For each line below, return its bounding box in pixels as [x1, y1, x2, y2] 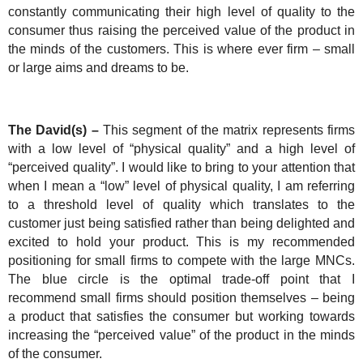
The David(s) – [8, 123, 103, 138]
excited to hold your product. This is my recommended [8, 235, 355, 250]
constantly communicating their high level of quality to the [8, 4, 355, 19]
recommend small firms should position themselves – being [8, 291, 355, 305]
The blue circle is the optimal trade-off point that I [8, 272, 355, 287]
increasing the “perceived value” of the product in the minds [8, 328, 355, 343]
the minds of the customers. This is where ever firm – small [8, 41, 355, 56]
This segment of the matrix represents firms [103, 123, 355, 138]
